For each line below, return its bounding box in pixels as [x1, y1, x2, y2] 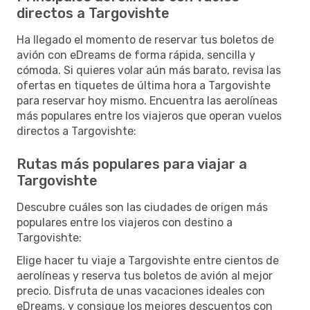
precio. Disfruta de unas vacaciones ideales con [17, 284, 265, 298]
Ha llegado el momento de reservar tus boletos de [17, 33, 274, 46]
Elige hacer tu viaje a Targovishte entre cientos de [17, 253, 279, 267]
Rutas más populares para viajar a [17, 155, 247, 172]
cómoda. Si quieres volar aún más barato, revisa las [17, 63, 281, 77]
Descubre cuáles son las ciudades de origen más [17, 200, 268, 214]
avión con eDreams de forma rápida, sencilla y [17, 48, 255, 62]
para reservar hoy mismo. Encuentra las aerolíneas [17, 93, 277, 107]
